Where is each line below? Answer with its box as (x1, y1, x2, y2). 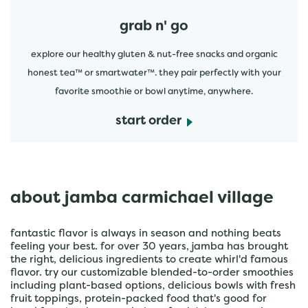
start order (115, 115, 181, 127)
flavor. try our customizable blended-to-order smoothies (10, 268, 294, 278)
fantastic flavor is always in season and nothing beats (10, 229, 281, 239)
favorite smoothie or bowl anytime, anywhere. (55, 88, 253, 96)
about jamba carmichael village (10, 191, 274, 206)
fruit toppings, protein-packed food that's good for (10, 294, 267, 304)
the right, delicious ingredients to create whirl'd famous (10, 255, 288, 265)
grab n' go (120, 21, 188, 33)
